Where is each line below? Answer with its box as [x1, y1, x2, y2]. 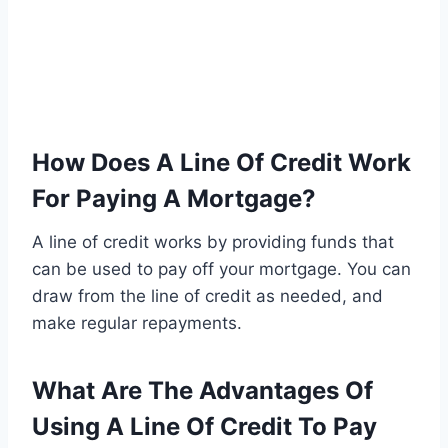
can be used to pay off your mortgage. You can [32, 259, 411, 280]
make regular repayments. [32, 313, 242, 334]
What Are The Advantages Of [32, 376, 373, 406]
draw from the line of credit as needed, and [32, 286, 383, 307]
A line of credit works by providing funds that [32, 232, 394, 253]
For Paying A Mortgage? [32, 184, 316, 214]
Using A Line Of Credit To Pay [32, 412, 377, 442]
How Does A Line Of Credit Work [32, 148, 411, 178]
